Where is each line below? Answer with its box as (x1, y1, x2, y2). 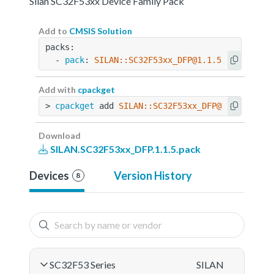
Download (39, 130, 81, 141)
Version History (113, 168, 192, 182)
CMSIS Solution (69, 25, 132, 36)
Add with (39, 84, 78, 95)
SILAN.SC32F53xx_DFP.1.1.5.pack (48, 143, 201, 155)
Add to (39, 25, 69, 36)
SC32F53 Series (50, 258, 116, 270)
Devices (29, 168, 69, 182)
